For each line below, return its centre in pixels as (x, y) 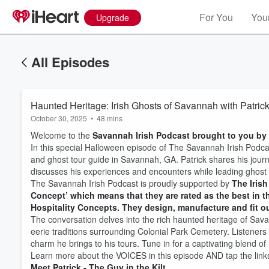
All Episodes (70, 62)
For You (216, 17)
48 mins (110, 118)
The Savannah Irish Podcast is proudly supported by (131, 183)
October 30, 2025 (59, 118)
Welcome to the (62, 135)
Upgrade (113, 17)
